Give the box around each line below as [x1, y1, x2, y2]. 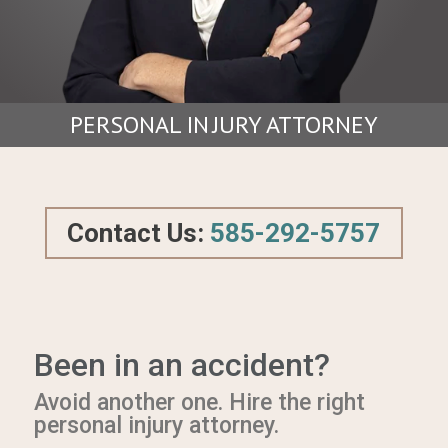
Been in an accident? [33, 345, 330, 384]
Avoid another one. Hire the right [33, 388, 365, 416]
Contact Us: [67, 217, 211, 248]
